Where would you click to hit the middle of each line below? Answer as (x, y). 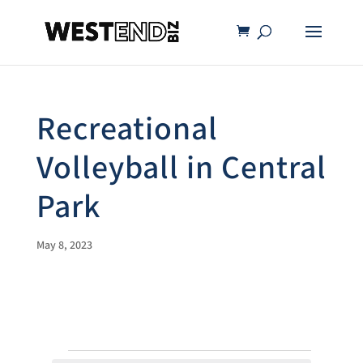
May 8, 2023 (64, 246)
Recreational (127, 130)
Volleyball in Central (181, 169)
